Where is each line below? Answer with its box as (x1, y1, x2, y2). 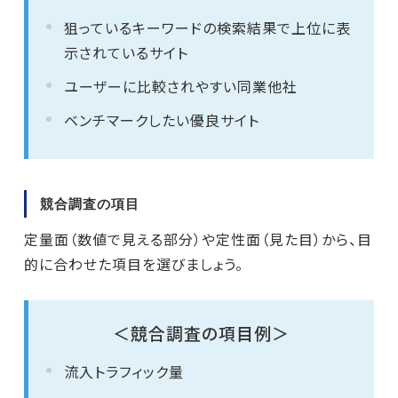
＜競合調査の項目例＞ (113, 321, 290, 345)
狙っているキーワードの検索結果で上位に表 (63, 17, 351, 38)
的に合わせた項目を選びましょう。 (23, 253, 243, 275)
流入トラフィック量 (63, 361, 184, 382)
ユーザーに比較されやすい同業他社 (63, 76, 298, 97)
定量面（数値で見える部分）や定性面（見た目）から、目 (23, 228, 372, 250)
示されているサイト (63, 42, 188, 63)
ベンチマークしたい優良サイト (63, 109, 259, 131)
